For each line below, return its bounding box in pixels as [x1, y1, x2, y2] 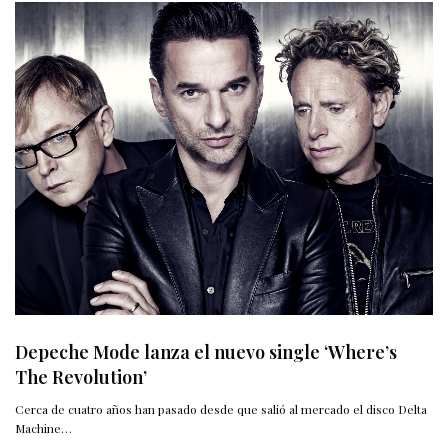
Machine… [15, 420, 72, 437]
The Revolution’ [15, 365, 147, 390]
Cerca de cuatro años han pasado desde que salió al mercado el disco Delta [15, 401, 428, 418]
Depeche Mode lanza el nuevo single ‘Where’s [15, 340, 397, 365]
